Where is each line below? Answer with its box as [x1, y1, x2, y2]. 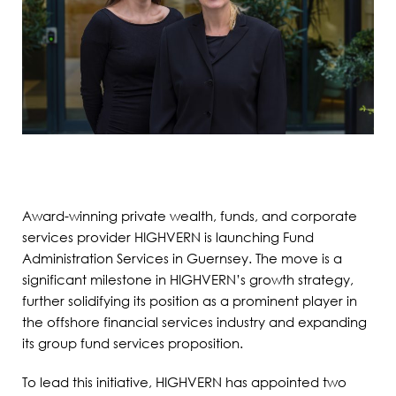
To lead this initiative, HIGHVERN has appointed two [22, 373, 346, 390]
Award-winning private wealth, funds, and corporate [22, 207, 357, 224]
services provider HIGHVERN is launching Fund [22, 228, 314, 245]
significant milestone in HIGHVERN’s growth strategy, [22, 270, 354, 287]
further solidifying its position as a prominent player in [22, 292, 357, 308]
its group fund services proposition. [22, 334, 243, 351]
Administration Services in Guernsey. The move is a [22, 249, 342, 266]
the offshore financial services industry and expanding [22, 313, 367, 330]
